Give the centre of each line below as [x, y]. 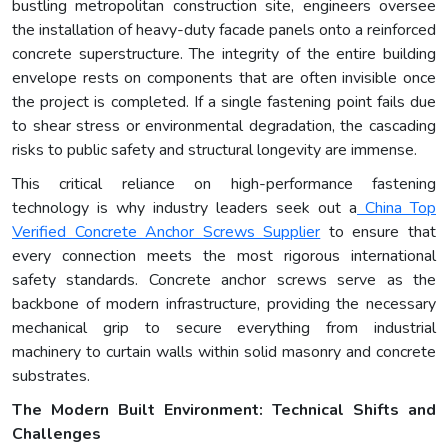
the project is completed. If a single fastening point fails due [224, 101]
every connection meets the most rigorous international [224, 255]
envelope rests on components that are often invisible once [224, 77]
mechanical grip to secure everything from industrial [224, 327]
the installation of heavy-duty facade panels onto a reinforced [224, 29]
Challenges [56, 433]
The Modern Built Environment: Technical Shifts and [224, 409]
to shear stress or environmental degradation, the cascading [224, 125]
